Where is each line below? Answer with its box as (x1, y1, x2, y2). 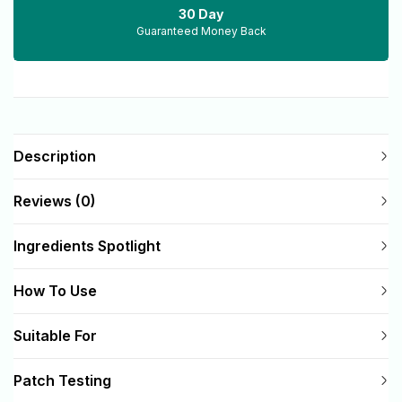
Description (13, 146, 96, 165)
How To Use (13, 281, 97, 300)
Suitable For (13, 326, 97, 345)
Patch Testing (13, 371, 111, 389)
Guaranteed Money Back (135, 23, 267, 38)
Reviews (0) (13, 191, 96, 210)
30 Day (179, 5, 223, 22)
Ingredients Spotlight (13, 236, 161, 255)
